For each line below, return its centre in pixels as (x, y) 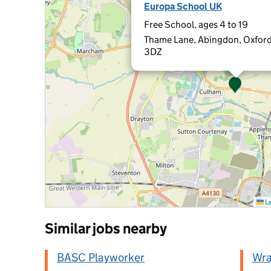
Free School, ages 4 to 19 (196, 24)
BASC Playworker (101, 257)
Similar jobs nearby (106, 228)
